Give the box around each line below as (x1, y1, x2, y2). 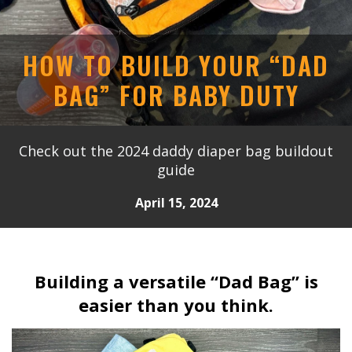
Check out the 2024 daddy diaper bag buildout (19, 141, 333, 160)
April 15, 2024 (134, 193, 218, 211)
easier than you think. (79, 293, 273, 317)
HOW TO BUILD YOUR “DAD (23, 46, 329, 83)
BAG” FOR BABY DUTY (53, 76, 299, 113)
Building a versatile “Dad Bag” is (34, 269, 318, 294)
